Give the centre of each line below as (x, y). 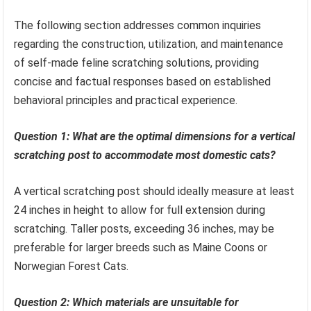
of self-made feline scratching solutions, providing (137, 62)
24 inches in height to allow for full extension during (140, 210)
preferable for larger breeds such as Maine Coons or (141, 247)
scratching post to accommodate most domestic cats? (145, 155)
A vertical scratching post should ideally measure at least (154, 191)
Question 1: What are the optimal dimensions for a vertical (155, 136)
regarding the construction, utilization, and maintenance (149, 44)
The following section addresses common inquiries (138, 25)
